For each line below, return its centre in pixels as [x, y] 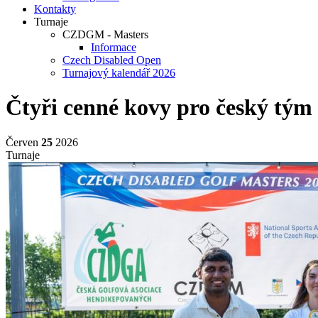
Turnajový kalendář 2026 [119, 73]
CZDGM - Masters [105, 34]
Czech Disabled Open [112, 60]
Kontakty [55, 9]
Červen [23, 142]
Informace [114, 47]
